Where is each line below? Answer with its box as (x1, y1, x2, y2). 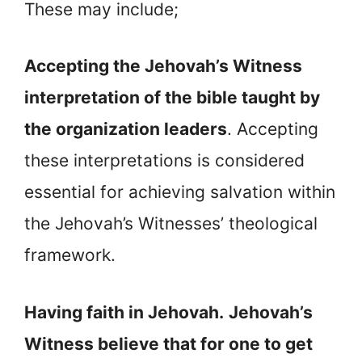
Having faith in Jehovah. (24, 301, 224, 322)
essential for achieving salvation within (24, 182, 335, 203)
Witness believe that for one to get (24, 333, 313, 354)
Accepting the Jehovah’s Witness (24, 56, 302, 77)
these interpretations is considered (24, 150, 305, 171)
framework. (24, 245, 116, 266)
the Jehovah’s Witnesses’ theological (24, 213, 318, 234)
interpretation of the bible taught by (24, 87, 320, 108)
